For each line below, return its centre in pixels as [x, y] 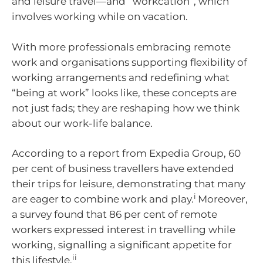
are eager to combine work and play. [103, 199]
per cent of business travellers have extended [123, 169]
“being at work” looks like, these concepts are [124, 92]
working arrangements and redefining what [121, 77]
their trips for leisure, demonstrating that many [129, 184]
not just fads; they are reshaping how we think [126, 108]
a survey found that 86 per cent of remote [114, 215]
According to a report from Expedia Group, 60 [126, 154]
